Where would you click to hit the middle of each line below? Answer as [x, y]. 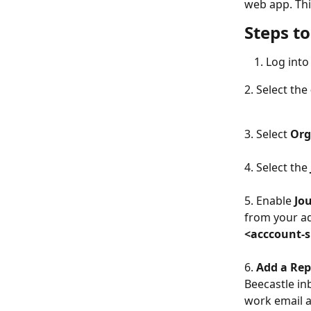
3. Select [267, 134]
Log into [287, 62]
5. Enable [269, 201]
